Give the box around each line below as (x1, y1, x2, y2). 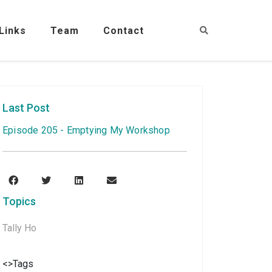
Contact (103, 24, 144, 36)
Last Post (2, 101, 50, 114)
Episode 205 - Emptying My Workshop (2, 124, 170, 136)
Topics (2, 194, 36, 208)
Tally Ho (2, 222, 36, 234)
